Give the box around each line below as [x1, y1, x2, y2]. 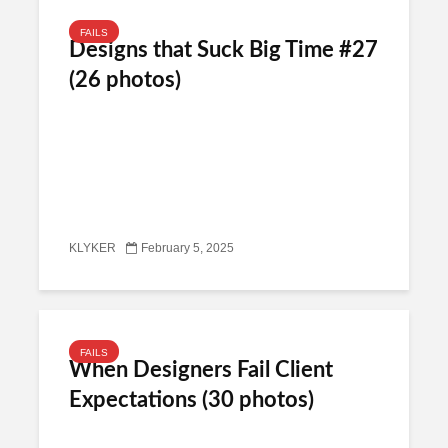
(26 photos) [69, 69, 181, 91]
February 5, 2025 [141, 242, 234, 255]
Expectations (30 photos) [69, 389, 314, 411]
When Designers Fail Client [69, 359, 333, 381]
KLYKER [69, 242, 116, 255]
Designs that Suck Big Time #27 [69, 39, 378, 61]
